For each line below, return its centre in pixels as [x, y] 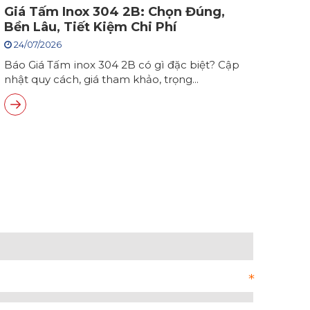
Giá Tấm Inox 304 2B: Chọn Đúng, [115, 12]
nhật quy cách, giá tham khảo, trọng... [101, 79]
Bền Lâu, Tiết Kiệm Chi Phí [90, 27]
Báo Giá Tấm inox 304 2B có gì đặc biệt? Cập [122, 65]
